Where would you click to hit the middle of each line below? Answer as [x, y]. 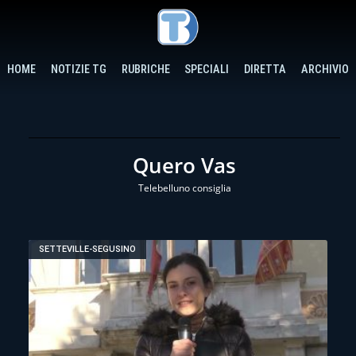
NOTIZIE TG [79, 69]
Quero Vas [184, 165]
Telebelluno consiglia [184, 188]
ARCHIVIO [325, 69]
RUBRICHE [145, 69]
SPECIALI [207, 69]
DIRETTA [265, 69]
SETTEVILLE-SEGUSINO [88, 250]
